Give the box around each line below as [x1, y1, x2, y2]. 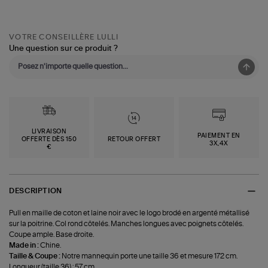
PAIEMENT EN [197, 132, 240, 139]
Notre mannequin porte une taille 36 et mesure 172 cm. [62, 252, 238, 260]
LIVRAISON [31, 129, 67, 135]
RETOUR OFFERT [107, 136, 161, 143]
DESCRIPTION [9, 187, 62, 194]
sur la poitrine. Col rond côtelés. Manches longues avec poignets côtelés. [9, 220, 244, 227]
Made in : [9, 241, 41, 249]
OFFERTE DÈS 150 [21, 136, 77, 143]
